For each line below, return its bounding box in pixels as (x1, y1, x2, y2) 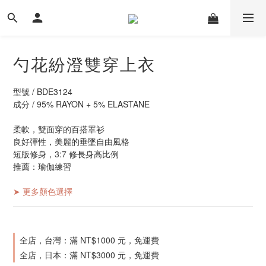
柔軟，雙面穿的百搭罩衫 (13, 123, 104, 135)
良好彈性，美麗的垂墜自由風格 (13, 135, 129, 147)
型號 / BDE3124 (13, 85, 72, 97)
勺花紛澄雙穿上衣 (13, 52, 156, 75)
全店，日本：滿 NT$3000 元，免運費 (20, 249, 159, 261)
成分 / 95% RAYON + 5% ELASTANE (13, 98, 150, 110)
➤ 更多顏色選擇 (13, 185, 72, 197)
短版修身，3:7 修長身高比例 (13, 148, 119, 160)
